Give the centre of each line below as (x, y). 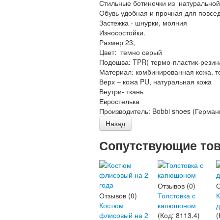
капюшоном (177, 205)
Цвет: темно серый (131, 52)
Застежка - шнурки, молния (143, 23)
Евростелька (119, 101)
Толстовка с (177, 195)
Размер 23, (118, 42)
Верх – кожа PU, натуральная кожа (155, 82)
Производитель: (126, 111)
